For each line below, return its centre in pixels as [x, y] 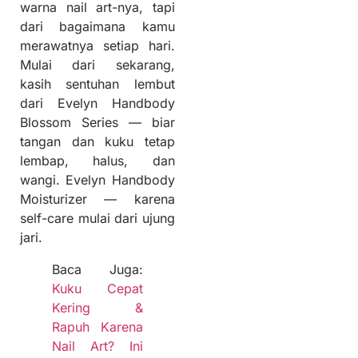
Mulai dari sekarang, [97, 65]
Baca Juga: [97, 270]
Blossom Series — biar [97, 123]
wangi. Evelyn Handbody [97, 180]
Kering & [97, 308]
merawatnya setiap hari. [97, 46]
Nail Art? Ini [97, 346]
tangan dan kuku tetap [97, 142]
